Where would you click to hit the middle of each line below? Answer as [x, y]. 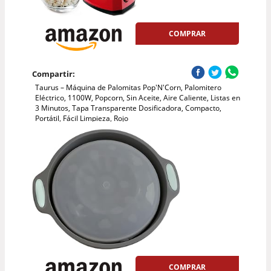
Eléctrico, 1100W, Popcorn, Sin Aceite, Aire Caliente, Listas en [137, 98]
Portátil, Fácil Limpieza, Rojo [81, 119]
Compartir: [53, 74]
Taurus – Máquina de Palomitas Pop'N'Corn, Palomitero [128, 88]
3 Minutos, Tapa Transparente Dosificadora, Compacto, [128, 108]
